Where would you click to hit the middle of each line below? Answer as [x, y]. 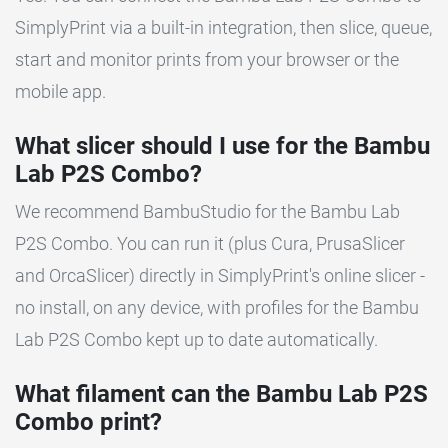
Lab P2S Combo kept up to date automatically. [196, 340]
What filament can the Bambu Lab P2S [221, 394]
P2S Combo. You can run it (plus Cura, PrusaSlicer [210, 244]
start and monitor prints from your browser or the [207, 60]
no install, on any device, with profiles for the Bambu [217, 308]
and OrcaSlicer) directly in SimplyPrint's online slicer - [220, 276]
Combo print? [88, 422]
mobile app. [60, 92]
